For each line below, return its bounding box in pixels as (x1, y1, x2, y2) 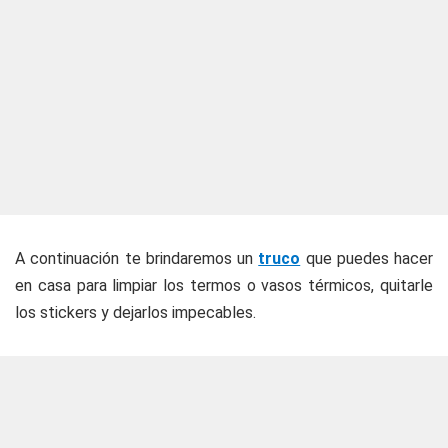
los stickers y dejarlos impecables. (15, 302, 256, 322)
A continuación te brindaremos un (15, 248, 259, 268)
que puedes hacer (300, 248, 433, 268)
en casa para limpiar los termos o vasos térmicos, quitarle (15, 275, 433, 295)
